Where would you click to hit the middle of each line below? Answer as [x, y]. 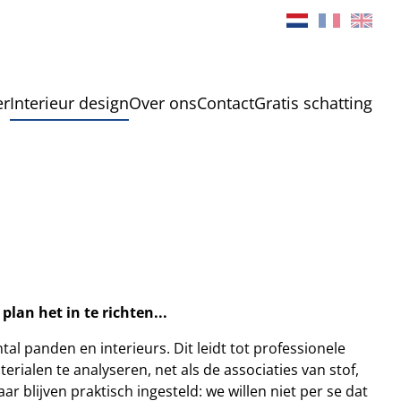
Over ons [162, 102]
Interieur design [69, 102]
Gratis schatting [313, 102]
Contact [225, 102]
